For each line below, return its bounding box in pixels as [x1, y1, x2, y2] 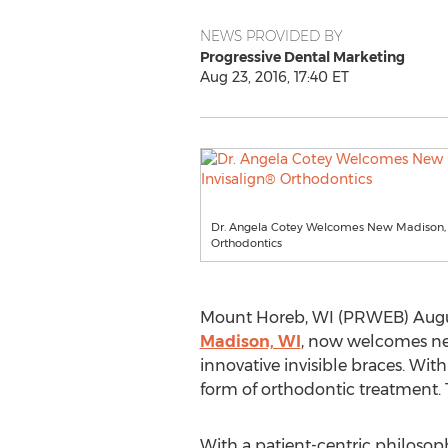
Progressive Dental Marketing [199, 48, 405, 66]
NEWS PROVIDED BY [199, 27, 343, 45]
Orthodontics [210, 236, 282, 250]
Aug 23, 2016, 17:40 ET [199, 68, 349, 86]
